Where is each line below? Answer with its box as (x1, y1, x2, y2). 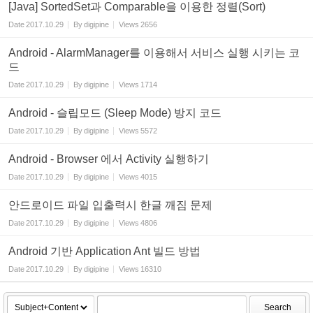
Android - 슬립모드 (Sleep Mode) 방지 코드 (8, 107, 221, 119)
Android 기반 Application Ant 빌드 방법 (8, 245, 201, 258)
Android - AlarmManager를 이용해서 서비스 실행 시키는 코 (8, 47, 300, 59)
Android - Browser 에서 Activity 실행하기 (8, 153, 209, 166)
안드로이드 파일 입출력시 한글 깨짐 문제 (8, 199, 212, 212)
